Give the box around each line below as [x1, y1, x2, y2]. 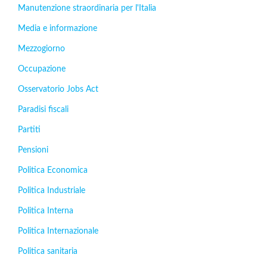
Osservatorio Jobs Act [18, 85, 98, 94]
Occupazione [18, 65, 66, 73]
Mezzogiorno [18, 45, 65, 53]
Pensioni [18, 146, 48, 154]
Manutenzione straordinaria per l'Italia [18, 4, 156, 13]
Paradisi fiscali [18, 105, 69, 114]
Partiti [18, 126, 41, 134]
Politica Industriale [18, 187, 85, 195]
